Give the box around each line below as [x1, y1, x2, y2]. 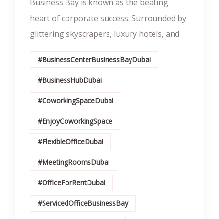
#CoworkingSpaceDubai [38, 96, 113, 105]
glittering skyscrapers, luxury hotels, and [30, 28, 179, 39]
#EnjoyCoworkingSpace [38, 116, 112, 126]
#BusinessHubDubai [38, 75, 102, 85]
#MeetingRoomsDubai [38, 157, 109, 167]
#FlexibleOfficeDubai [38, 137, 103, 146]
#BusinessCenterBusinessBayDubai [38, 55, 151, 64]
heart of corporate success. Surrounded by [30, 13, 186, 23]
